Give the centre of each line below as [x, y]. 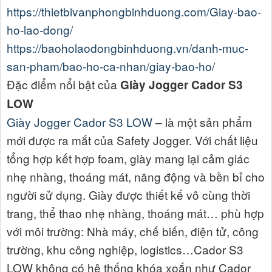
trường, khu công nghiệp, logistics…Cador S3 [125, 249]
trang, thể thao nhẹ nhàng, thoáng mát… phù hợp [135, 212]
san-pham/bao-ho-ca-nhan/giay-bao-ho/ [111, 66]
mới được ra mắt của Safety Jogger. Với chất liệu [132, 140]
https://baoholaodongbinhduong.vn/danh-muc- [127, 47]
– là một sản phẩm [204, 121]
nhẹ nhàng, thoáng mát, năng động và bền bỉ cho [136, 176]
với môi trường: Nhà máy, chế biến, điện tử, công [133, 231]
